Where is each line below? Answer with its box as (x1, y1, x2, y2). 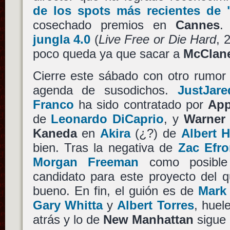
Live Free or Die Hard (98, 32, 217, 46)
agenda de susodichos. (32, 83, 178, 97)
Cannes (175, 17, 220, 32)
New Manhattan (103, 212, 194, 226)
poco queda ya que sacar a (32, 46, 183, 61)
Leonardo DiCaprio (51, 111, 164, 126)
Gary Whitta (32, 198, 103, 212)
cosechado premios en (32, 17, 176, 32)
